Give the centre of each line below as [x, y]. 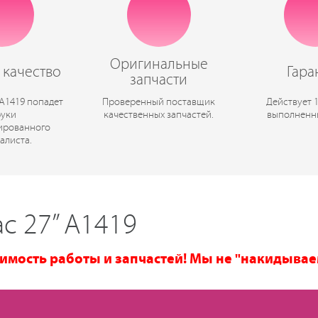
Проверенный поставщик [159, 102]
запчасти [159, 80]
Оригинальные [159, 65]
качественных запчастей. [159, 115]
